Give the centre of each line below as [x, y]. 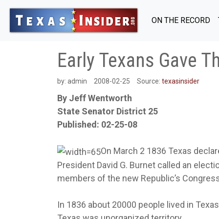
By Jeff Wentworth [95, 98]
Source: [149, 81]
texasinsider [181, 81]
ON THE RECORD [181, 20]
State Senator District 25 [108, 111]
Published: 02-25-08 [97, 124]
